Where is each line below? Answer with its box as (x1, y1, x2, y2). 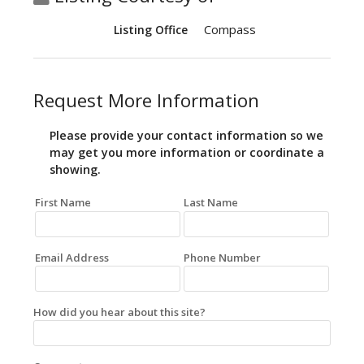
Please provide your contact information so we (50, 128, 323, 144)
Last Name (184, 195, 238, 210)
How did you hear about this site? (33, 304, 206, 319)
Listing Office (114, 22, 188, 38)
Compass (204, 21, 256, 38)
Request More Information (33, 88, 259, 114)
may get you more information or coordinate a (50, 145, 324, 161)
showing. (50, 162, 101, 178)
